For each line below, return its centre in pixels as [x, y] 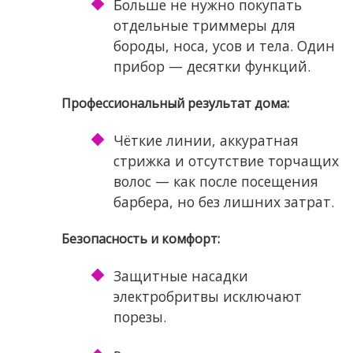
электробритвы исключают [207, 297]
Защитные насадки [180, 276]
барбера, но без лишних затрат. [223, 202]
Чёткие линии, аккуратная [206, 141]
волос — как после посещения [216, 182]
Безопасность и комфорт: [140, 239]
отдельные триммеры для [204, 26]
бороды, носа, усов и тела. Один [224, 46]
